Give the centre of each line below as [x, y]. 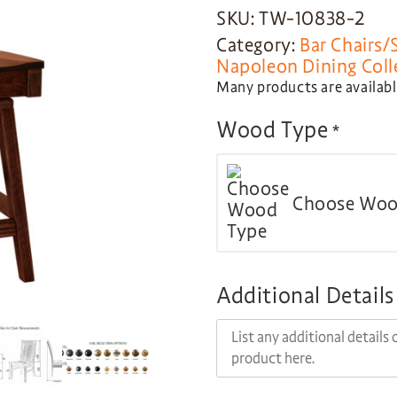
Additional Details [305, 296]
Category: [258, 45]
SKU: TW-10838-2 [291, 19]
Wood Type [272, 130]
